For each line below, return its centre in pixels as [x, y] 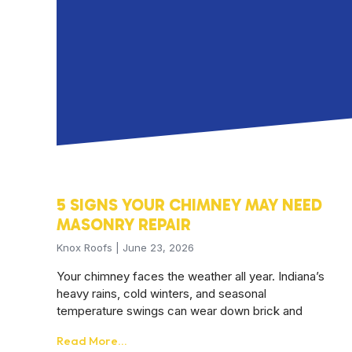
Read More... [92, 341]
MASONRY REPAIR [124, 225]
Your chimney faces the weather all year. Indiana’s [191, 277]
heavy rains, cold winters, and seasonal [161, 294]
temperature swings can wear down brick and [180, 311]
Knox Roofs [86, 248]
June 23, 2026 [157, 248]
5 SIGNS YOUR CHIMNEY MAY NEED [189, 205]
